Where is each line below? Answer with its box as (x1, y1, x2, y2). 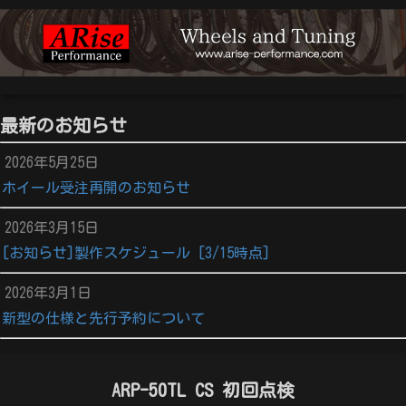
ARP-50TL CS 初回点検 (111, 381, 295, 400)
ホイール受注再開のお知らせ (2, 180, 190, 196)
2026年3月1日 (4, 285, 92, 301)
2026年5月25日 (4, 155, 99, 170)
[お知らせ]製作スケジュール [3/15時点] (2, 246, 270, 261)
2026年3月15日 (4, 220, 99, 236)
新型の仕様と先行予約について (2, 311, 205, 326)
